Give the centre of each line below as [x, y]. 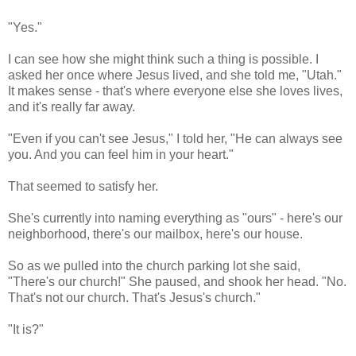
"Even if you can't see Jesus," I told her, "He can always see [175, 138]
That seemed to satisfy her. [83, 186]
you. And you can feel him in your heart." [121, 154]
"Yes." [25, 27]
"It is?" [26, 329]
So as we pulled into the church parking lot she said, [154, 265]
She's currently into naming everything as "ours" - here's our [175, 218]
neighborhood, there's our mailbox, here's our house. [155, 234]
